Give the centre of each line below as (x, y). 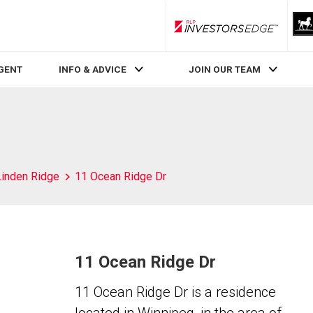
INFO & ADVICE (92, 70)
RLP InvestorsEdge (265, 31)
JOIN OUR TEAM (225, 70)
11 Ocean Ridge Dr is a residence (175, 292)
